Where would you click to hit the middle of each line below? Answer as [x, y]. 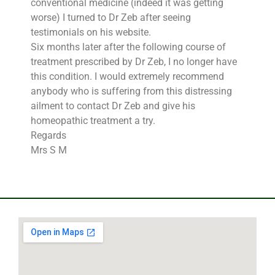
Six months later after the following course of [128, 47]
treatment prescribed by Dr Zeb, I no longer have [134, 62]
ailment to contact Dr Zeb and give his [113, 106]
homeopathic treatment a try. [93, 121]
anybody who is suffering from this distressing [131, 91]
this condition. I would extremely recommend [127, 77]
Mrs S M [49, 150]
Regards [48, 136]
